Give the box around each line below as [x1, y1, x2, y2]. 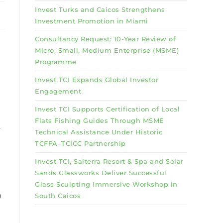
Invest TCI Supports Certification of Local [35, 105, 180, 113]
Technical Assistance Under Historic [35, 128, 163, 136]
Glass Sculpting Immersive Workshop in [35, 180, 178, 188]
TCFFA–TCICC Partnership [35, 139, 126, 147]
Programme [35, 58, 77, 66]
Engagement [35, 87, 81, 95]
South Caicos [35, 192, 81, 200]
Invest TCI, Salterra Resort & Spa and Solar [35, 157, 184, 165]
